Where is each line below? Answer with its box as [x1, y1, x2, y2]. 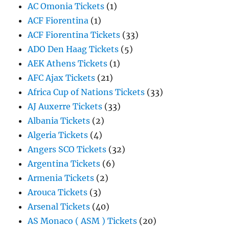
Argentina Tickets [28, 158, 101, 169]
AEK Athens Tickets [28, 58, 108, 69]
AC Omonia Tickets [28, 1, 105, 12]
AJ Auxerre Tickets [28, 101, 103, 112]
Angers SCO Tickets [28, 144, 107, 155]
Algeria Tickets [28, 130, 88, 141]
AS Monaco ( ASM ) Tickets [28, 216, 138, 226]
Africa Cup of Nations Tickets [28, 87, 145, 98]
